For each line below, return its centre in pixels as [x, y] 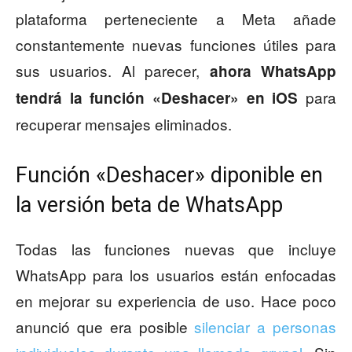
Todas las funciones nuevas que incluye [176, 249]
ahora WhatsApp [273, 71]
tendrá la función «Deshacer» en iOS [157, 98]
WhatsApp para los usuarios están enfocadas [176, 275]
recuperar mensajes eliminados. [124, 124]
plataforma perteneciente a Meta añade [176, 19]
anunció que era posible [105, 327]
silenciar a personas [266, 327]
